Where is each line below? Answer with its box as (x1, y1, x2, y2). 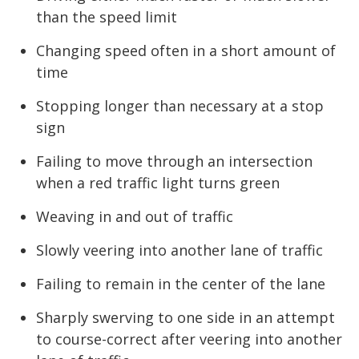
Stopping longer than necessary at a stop (36, 95, 324, 115)
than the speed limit (36, 6, 177, 26)
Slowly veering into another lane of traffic (36, 240, 323, 260)
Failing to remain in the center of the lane (36, 273, 325, 293)
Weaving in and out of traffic (36, 206, 233, 226)
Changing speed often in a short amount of (36, 40, 336, 60)
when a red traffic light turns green (36, 172, 280, 192)
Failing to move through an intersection (36, 151, 313, 171)
